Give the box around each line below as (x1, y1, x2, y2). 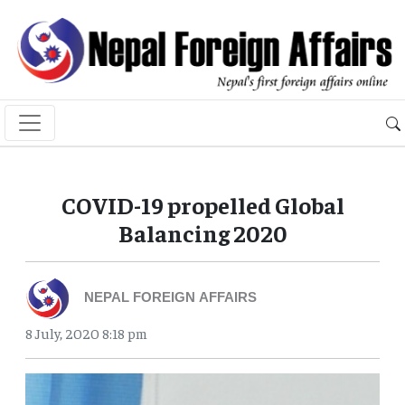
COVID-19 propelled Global (61, 190, 344, 221)
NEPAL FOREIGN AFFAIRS (84, 290, 257, 308)
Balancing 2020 (118, 218, 287, 249)
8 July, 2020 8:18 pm (25, 324, 147, 343)
